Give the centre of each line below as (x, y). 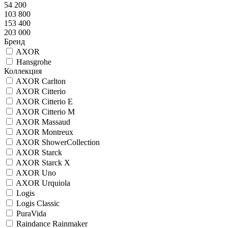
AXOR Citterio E (44, 101)
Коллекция (23, 71)
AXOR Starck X (43, 162)
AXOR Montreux (45, 132)
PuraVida (31, 213)
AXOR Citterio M (45, 111)
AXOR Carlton (41, 81)
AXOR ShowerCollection (58, 142)
